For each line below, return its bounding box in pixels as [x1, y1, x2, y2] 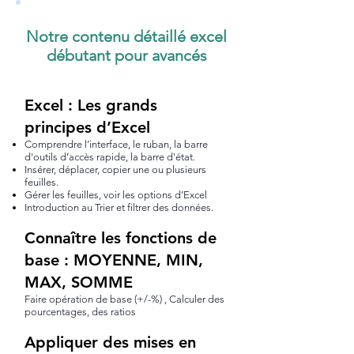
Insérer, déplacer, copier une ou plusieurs [24, 164, 206, 175]
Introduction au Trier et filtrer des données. [24, 201, 213, 213]
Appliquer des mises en [24, 333, 196, 352]
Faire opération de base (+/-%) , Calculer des [24, 293, 224, 305]
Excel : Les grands [24, 96, 157, 115]
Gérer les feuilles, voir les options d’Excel [24, 189, 207, 201]
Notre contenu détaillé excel [26, 27, 227, 46]
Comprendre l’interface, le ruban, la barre [24, 138, 208, 150]
